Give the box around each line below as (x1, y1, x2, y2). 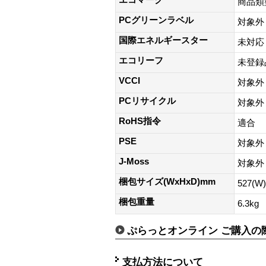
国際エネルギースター (119, 35, 208, 45)
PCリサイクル (119, 96, 176, 106)
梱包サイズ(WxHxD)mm (119, 176, 216, 186)
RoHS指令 (119, 116, 161, 126)
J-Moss (119, 156, 149, 166)
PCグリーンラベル (119, 15, 194, 25)
